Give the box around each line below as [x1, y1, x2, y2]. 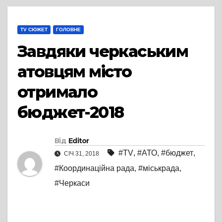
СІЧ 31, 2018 [62, 150, 101, 158]
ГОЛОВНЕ [56, 27, 81, 33]
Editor [68, 136, 89, 146]
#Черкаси [55, 179, 90, 188]
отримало [17, 82, 98, 102]
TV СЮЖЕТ [20, 27, 48, 33]
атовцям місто [17, 62, 132, 82]
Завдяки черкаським [17, 42, 188, 61]
